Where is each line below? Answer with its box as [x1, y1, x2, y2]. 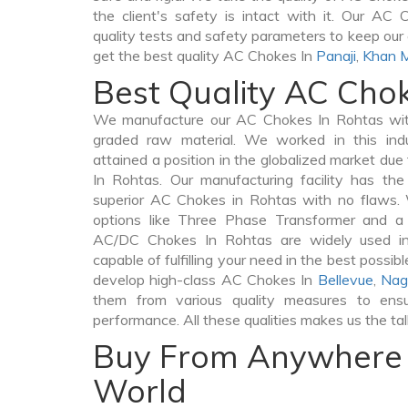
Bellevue [317, 270, 373, 289]
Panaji [316, 46, 356, 65]
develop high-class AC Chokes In [93, 270, 318, 289]
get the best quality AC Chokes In [93, 46, 316, 65]
